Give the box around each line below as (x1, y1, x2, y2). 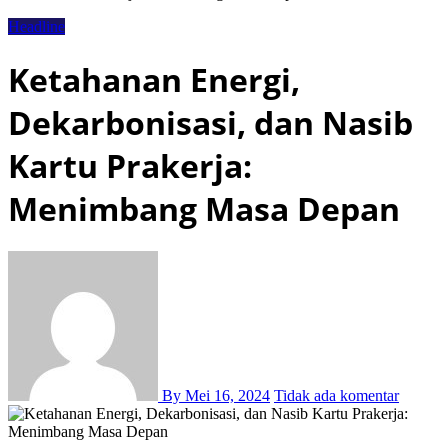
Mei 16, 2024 (185, 387, 270, 405)
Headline (8, 18, 65, 36)
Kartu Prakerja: (8, 143, 252, 187)
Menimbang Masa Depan (8, 186, 400, 230)
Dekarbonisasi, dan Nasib (8, 100, 413, 144)
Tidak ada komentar (274, 387, 399, 405)
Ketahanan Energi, (8, 57, 300, 101)
